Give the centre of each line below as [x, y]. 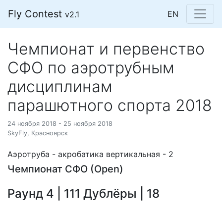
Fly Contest [36, 14]
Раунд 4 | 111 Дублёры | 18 [83, 194]
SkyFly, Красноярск [38, 133]
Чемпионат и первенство [106, 49]
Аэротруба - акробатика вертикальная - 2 [90, 154]
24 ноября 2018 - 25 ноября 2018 [60, 124]
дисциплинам [60, 86]
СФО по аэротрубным [91, 68]
